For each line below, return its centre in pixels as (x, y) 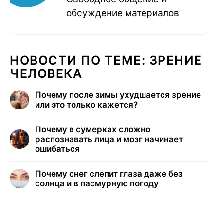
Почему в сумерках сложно (93, 130)
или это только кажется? (86, 105)
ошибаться (57, 149)
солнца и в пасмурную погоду (97, 184)
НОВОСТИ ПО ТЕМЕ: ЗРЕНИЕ (106, 61)
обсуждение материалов (123, 13)
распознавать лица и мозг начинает (109, 139)
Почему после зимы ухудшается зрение (118, 95)
